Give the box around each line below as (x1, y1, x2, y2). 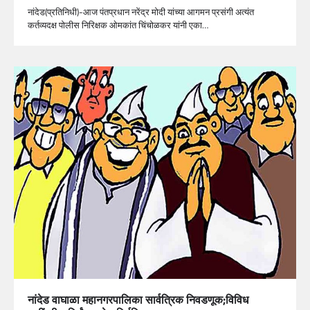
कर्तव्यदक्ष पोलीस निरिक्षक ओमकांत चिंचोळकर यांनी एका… (28, 18, 208, 33)
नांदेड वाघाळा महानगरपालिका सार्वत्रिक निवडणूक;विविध (28, 291, 248, 308)
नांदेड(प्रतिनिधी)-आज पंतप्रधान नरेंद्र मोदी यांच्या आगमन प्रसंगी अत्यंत (28, 5, 254, 19)
